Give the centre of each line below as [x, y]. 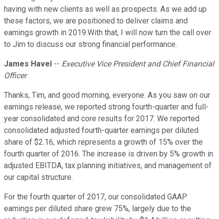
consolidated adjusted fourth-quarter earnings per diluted [101, 131]
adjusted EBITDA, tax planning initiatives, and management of [108, 166]
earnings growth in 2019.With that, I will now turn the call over [108, 33]
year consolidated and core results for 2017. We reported [102, 119]
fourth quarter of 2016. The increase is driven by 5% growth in [109, 154]
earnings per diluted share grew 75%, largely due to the [98, 209]
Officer [15, 76]
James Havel [28, 64]
